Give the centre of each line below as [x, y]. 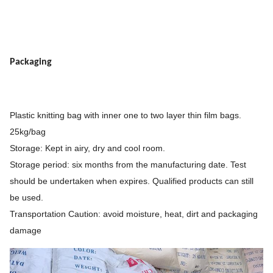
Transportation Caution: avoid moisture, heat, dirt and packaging [134, 214]
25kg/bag [28, 132]
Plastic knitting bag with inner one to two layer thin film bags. [126, 115]
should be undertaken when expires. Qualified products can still [132, 181]
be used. [27, 198]
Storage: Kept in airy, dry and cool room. [87, 148]
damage [26, 231]
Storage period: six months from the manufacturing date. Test [128, 165]
